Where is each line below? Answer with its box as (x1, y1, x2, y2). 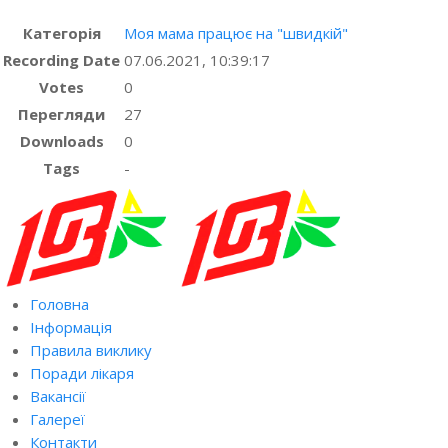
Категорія (22, 22, 101, 43)
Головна (30, 293, 89, 314)
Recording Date (3, 49, 120, 70)
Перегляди (18, 103, 105, 124)
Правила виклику (30, 339, 152, 360)
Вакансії (30, 385, 86, 406)
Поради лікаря (30, 362, 134, 383)
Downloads (19, 130, 104, 151)
